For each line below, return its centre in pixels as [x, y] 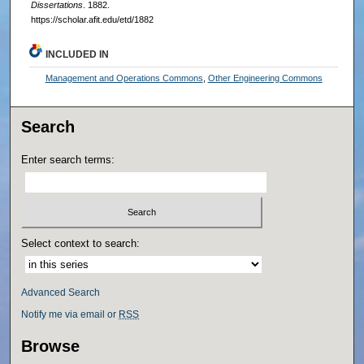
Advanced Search [61, 292]
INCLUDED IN [78, 55]
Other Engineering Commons [265, 78]
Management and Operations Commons [124, 78]
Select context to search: [81, 243]
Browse [51, 346]
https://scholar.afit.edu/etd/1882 [92, 20]
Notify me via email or [70, 314]
